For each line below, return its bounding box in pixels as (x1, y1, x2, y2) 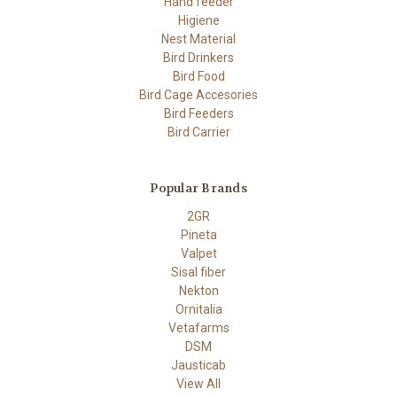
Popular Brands (150, 180, 247, 197)
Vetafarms (167, 321, 230, 336)
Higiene (177, 13, 220, 28)
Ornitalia (175, 302, 222, 317)
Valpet (180, 246, 217, 261)
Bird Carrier (167, 125, 230, 140)
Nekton (178, 284, 219, 299)
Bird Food (172, 69, 225, 84)
